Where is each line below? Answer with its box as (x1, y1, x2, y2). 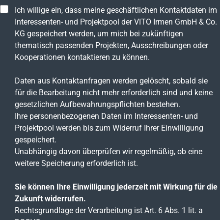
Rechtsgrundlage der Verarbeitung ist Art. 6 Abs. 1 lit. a (15, 205, 203, 215)
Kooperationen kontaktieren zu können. (15, 52, 150, 62)
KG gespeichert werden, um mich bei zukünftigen (15, 28, 183, 38)
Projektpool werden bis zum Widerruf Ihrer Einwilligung (15, 123, 203, 133)
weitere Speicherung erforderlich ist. (15, 158, 138, 168)
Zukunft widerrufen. (15, 193, 86, 203)
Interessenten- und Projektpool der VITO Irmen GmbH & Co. (15, 17, 217, 27)
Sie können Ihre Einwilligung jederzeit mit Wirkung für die (15, 182, 218, 192)
